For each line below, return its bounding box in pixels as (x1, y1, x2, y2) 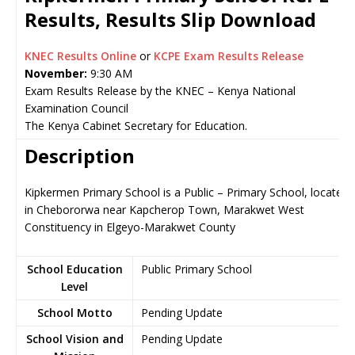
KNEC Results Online (25, 48, 139, 63)
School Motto (36, 305, 113, 320)
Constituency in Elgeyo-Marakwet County (25, 219, 235, 235)
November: (25, 66, 87, 81)
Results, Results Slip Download (25, 6, 316, 32)
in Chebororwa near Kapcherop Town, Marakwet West (25, 202, 304, 217)
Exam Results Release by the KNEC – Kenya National (25, 83, 296, 98)
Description (25, 143, 135, 169)
